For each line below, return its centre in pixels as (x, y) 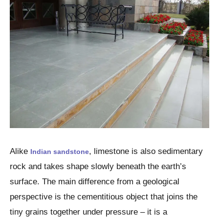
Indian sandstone (60, 151)
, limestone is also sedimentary (146, 151)
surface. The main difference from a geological (95, 181)
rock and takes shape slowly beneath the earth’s (98, 166)
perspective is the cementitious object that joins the (104, 197)
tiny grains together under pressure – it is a (88, 212)
